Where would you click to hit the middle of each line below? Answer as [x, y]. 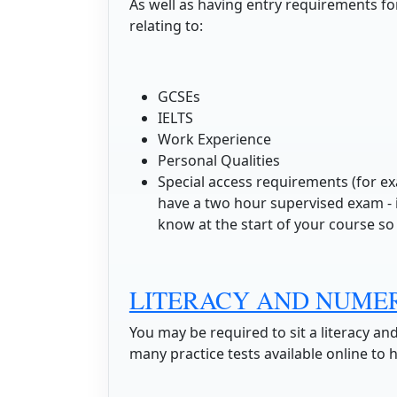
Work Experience [214, 139]
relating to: [166, 25]
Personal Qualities [218, 160]
